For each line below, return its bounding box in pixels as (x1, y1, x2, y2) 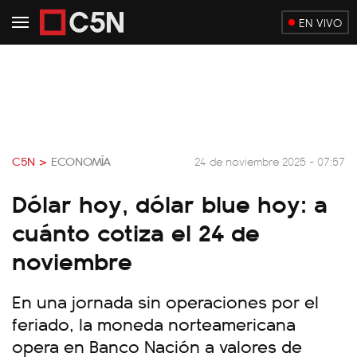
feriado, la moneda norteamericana (12, 311, 296, 335)
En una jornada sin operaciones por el (12, 288, 319, 313)
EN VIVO (299, 14, 342, 30)
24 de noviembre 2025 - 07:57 (194, 152, 345, 169)
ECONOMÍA (51, 152, 111, 170)
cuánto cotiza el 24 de (12, 214, 260, 249)
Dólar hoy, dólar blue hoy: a (12, 185, 328, 220)
